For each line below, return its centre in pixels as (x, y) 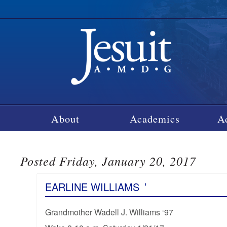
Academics (155, 118)
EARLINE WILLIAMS (92, 186)
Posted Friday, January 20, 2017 (108, 160)
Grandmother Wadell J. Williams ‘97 (109, 212)
